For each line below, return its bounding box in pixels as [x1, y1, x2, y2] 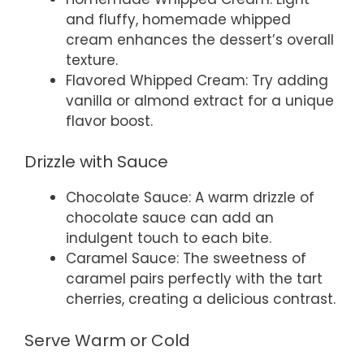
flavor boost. [66, 110, 153, 131]
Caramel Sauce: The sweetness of [66, 249, 306, 269]
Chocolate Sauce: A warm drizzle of [66, 188, 314, 208]
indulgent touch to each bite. [66, 228, 271, 249]
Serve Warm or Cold [24, 328, 190, 352]
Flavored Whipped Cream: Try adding [66, 70, 328, 90]
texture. [66, 50, 118, 70]
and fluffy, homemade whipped [66, 9, 291, 29]
